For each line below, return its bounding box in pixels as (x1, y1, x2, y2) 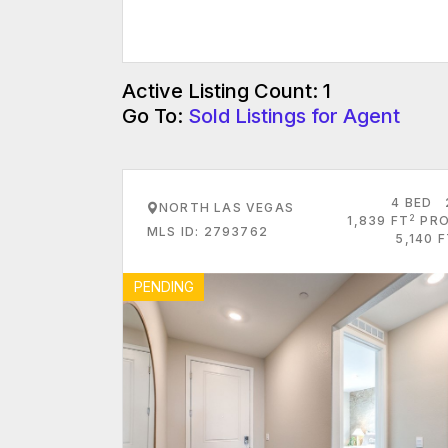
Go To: (122, 104, 188, 128)
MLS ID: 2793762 (147, 224, 268, 239)
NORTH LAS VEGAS (159, 200, 294, 215)
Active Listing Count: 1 (122, 79, 331, 103)
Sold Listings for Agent (188, 104, 400, 128)
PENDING (133, 278, 194, 295)
